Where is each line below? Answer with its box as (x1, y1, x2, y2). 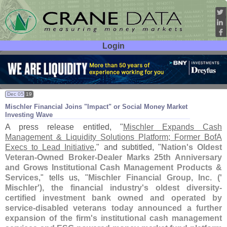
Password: (12, 70, 51, 80)
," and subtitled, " (94, 142, 161, 152)
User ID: (21, 56, 51, 65)
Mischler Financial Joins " (5, 103, 87, 111)
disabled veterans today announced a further (35, 203, 222, 213)
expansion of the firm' (5, 213, 93, 223)
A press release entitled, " (5, 122, 123, 132)
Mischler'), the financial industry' (5, 183, 144, 193)
